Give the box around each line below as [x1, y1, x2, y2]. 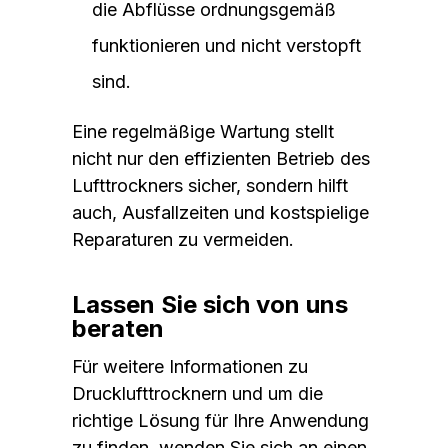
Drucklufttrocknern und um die [72, 382, 323, 404]
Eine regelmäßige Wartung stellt [72, 120, 334, 142]
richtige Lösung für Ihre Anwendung [72, 409, 369, 431]
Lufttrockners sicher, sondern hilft [72, 174, 348, 196]
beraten [72, 313, 164, 343]
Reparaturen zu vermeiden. [72, 228, 294, 250]
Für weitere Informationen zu [72, 355, 308, 377]
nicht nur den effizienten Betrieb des [72, 147, 370, 169]
